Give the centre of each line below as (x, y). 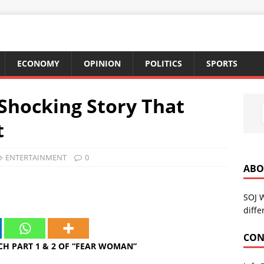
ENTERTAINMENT (36, 157)
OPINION (102, 63)
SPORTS (222, 63)
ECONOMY (38, 63)
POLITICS (164, 63)
